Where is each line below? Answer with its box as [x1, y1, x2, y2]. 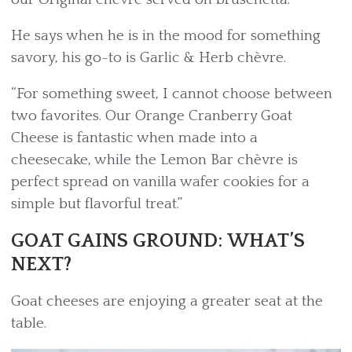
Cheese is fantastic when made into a [11, 130, 258, 147]
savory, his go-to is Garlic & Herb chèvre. [11, 49, 286, 67]
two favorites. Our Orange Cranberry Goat [11, 108, 292, 125]
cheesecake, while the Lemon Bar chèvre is [11, 152, 298, 169]
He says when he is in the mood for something [11, 27, 321, 45]
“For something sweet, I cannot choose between [11, 86, 332, 103]
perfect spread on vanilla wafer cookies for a [11, 174, 310, 191]
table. [11, 315, 46, 332]
